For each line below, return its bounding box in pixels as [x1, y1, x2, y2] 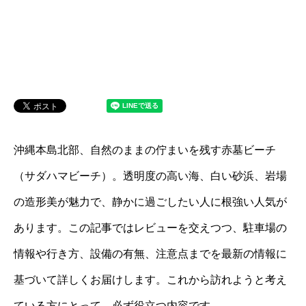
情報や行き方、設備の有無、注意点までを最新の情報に [14, 248, 287, 260]
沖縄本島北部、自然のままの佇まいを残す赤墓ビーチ [14, 144, 276, 156]
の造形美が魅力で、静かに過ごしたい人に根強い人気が [14, 196, 287, 208]
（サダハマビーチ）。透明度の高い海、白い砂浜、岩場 [14, 170, 287, 182]
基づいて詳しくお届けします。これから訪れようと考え [14, 274, 287, 286]
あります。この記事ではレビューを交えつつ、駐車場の [14, 222, 287, 234]
